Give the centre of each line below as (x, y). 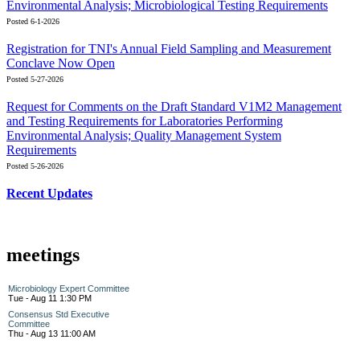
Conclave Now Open (61, 63)
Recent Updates (49, 193)
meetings (43, 254)
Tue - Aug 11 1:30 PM (50, 298)
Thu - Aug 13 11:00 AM (52, 333)
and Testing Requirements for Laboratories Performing (145, 121)
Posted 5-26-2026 (35, 166)
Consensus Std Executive (59, 314)
